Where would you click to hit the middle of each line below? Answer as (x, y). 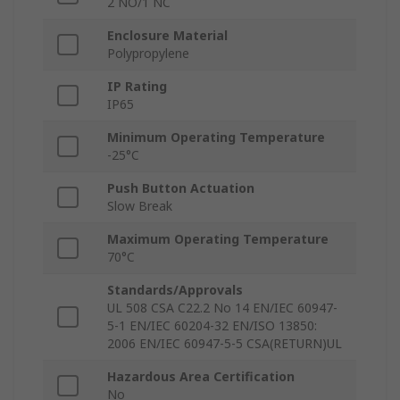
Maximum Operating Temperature (218, 239)
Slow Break (140, 206)
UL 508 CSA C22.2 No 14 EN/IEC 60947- (222, 308)
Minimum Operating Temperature (216, 137)
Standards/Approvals (175, 290)
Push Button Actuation (181, 188)
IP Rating (137, 87)
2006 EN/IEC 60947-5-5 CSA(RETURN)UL (225, 344)
